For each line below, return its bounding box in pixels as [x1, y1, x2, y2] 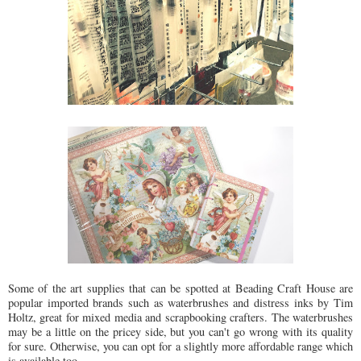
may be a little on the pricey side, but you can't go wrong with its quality [8, 324, 353, 340]
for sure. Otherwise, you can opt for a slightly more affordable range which [8, 338, 353, 355]
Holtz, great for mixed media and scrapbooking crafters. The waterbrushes [8, 309, 353, 326]
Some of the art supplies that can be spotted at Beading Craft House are [8, 280, 353, 297]
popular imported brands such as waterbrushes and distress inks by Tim [8, 295, 353, 311]
